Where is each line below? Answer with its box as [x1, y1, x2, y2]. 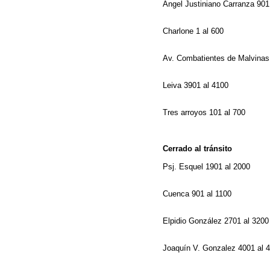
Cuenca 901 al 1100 [163, 189, 234, 198]
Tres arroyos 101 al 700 [163, 108, 248, 117]
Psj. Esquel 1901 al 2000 [163, 162, 253, 171]
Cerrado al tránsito [163, 144, 234, 153]
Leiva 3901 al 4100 [163, 81, 231, 90]
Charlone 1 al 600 [163, 27, 226, 36]
